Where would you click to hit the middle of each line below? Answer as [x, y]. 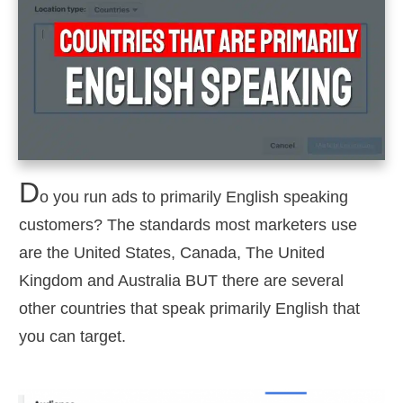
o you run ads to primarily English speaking [194, 197]
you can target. [72, 337]
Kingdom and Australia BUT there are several [181, 281]
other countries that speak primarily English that [189, 309]
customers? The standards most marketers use [188, 225]
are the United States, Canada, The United [172, 253]
